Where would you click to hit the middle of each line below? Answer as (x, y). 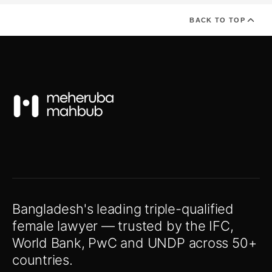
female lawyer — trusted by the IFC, (123, 226)
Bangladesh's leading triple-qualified (123, 209)
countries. (42, 260)
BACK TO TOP (217, 20)
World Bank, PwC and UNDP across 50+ (134, 243)
